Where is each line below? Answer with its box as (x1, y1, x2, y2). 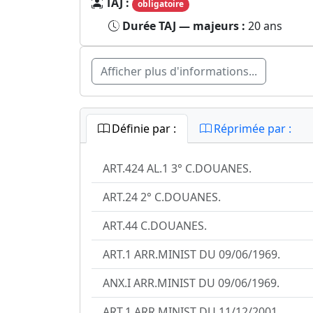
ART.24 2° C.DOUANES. (103, 189, 221, 205)
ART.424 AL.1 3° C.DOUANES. (103, 160, 252, 176)
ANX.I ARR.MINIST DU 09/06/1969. (103, 275, 279, 291)
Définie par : (109, 120, 176, 136)
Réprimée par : (211, 120, 291, 136)
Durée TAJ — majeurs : (122, 17, 248, 34)
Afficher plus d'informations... (101, 63, 257, 79)
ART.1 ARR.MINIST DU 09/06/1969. (103, 246, 280, 262)
